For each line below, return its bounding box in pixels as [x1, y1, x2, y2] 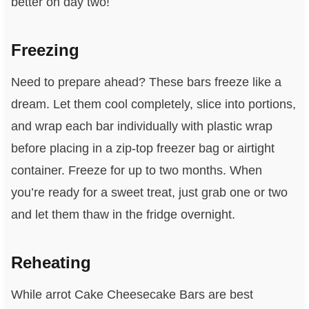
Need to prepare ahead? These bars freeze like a [10, 74, 281, 89]
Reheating [10, 252, 91, 272]
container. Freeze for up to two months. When [10, 163, 262, 177]
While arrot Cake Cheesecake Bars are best [10, 287, 253, 301]
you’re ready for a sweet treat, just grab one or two [10, 185, 288, 199]
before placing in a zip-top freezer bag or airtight [10, 141, 275, 155]
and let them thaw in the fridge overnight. [10, 207, 235, 221]
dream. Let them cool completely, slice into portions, [10, 97, 296, 111]
